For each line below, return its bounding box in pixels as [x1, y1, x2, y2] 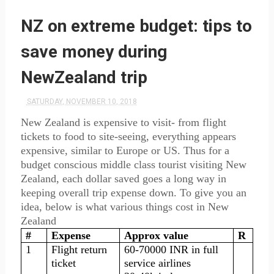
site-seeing [98, 130, 146, 143]
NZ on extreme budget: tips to [20, 16, 252, 36]
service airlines [124, 257, 191, 269]
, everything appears [146, 130, 236, 143]
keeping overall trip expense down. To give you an [20, 187, 246, 199]
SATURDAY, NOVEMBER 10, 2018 [26, 97, 137, 106]
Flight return [51, 243, 108, 256]
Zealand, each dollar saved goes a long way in [20, 172, 226, 185]
